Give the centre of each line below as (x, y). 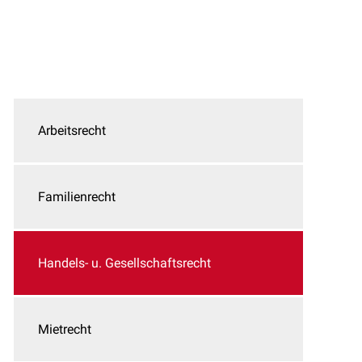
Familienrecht (77, 197)
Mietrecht (65, 329)
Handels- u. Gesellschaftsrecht (124, 263)
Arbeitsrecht (72, 130)
